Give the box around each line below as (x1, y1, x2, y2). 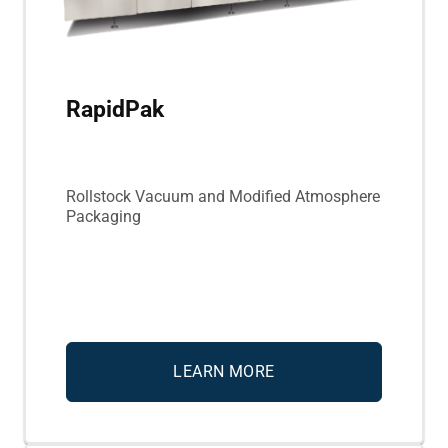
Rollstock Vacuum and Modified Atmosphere (66, 186, 380, 206)
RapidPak (66, 96, 164, 124)
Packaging (66, 206, 141, 226)
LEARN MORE (173, 361, 275, 381)
